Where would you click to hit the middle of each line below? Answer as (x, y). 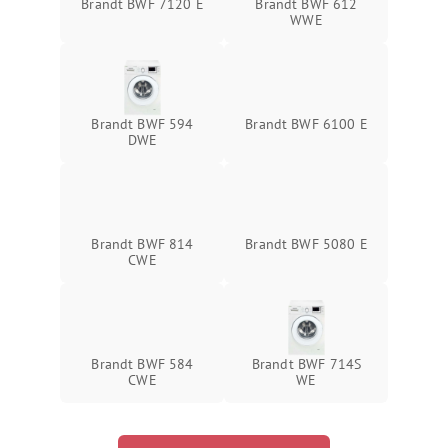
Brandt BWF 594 (142, 124)
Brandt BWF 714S (306, 364)
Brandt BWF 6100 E (306, 124)
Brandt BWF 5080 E (306, 244)
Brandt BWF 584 (142, 364)
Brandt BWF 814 (142, 244)
